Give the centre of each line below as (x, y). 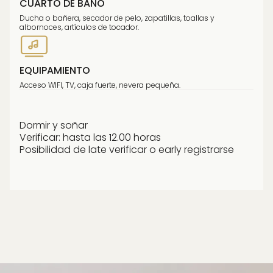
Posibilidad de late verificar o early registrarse (127, 150)
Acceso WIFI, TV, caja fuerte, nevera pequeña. (100, 85)
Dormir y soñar (54, 125)
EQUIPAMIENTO (55, 70)
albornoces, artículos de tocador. (79, 27)
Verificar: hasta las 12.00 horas (90, 137)
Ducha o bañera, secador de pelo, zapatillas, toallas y (117, 18)
